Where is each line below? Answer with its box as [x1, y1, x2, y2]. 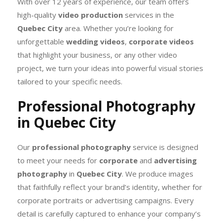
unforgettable [17, 37, 66, 46]
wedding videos [66, 37, 125, 46]
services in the [123, 10, 174, 20]
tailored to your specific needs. [17, 76, 122, 86]
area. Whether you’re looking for [63, 23, 174, 33]
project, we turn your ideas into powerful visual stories [17, 63, 203, 73]
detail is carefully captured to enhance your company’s [17, 209, 201, 219]
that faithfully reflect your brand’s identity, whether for [17, 182, 202, 192]
